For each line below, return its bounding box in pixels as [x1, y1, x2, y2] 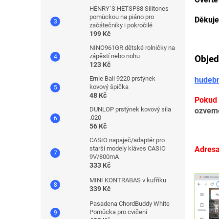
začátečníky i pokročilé [89, 22, 153, 29]
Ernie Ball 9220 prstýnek [89, 75, 155, 82]
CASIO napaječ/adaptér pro [89, 136, 165, 144]
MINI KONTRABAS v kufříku [89, 176, 166, 184]
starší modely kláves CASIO [89, 145, 166, 152]
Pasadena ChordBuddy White [89, 200, 170, 207]
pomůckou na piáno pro [89, 13, 154, 21]
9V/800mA [89, 153, 119, 160]
